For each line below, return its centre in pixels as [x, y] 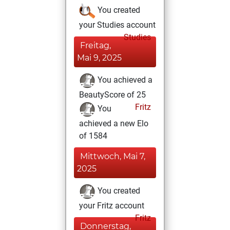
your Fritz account [112, 206]
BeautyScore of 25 [112, 95]
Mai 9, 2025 [99, 58]
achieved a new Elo [114, 123]
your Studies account [117, 25]
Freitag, [95, 45]
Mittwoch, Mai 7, [113, 156]
